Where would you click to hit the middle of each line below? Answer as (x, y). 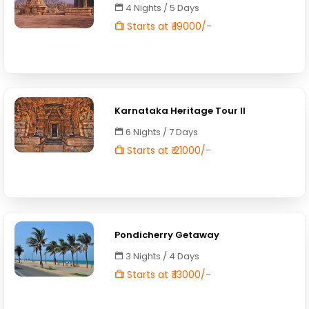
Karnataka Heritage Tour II (180, 111)
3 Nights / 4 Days (162, 256)
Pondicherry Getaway (167, 235)
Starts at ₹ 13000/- (168, 275)
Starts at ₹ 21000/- (168, 150)
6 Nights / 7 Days (161, 132)
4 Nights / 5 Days (162, 8)
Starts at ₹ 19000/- (168, 26)
